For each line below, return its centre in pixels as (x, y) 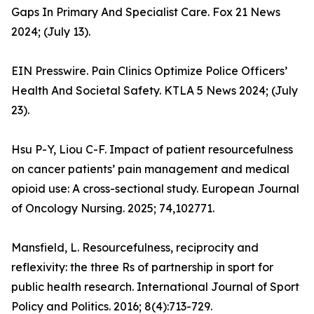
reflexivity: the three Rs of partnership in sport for (142, 267)
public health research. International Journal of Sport (155, 287)
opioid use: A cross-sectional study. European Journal (155, 189)
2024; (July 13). (51, 32)
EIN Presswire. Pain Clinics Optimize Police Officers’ (149, 71)
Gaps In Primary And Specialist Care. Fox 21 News (146, 12)
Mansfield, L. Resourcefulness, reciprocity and (135, 248)
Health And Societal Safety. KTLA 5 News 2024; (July (155, 91)
